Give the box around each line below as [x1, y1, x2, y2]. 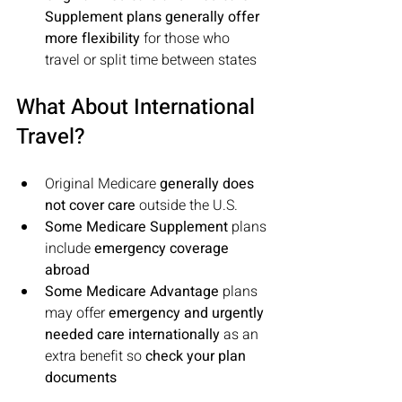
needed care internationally [45, 324, 220, 345]
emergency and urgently [109, 302, 267, 324]
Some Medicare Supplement [45, 216, 228, 238]
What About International [16, 92, 260, 123]
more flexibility [45, 28, 140, 49]
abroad [45, 259, 90, 281]
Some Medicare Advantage [45, 281, 219, 302]
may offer [45, 302, 109, 324]
